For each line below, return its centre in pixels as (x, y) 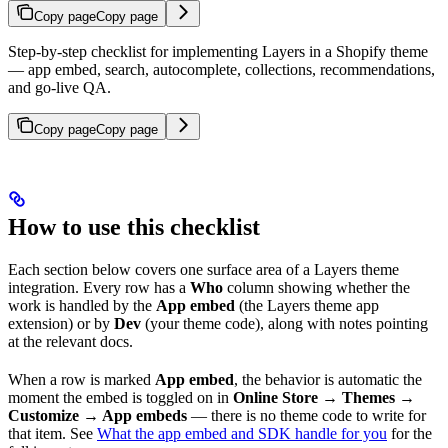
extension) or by (61, 323)
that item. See (52, 433)
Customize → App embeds (97, 415)
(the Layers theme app (307, 305)
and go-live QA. (59, 87)
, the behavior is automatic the (328, 379)
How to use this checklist (134, 226)
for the (409, 433)
